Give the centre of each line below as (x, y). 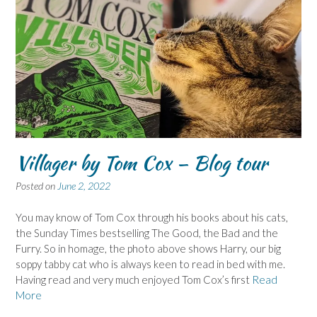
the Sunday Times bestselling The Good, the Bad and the (147, 232)
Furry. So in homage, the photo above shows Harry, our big (148, 248)
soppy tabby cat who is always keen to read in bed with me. (150, 264)
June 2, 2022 (84, 186)
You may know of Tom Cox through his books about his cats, (152, 217)
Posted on (36, 186)
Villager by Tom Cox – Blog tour (142, 163)
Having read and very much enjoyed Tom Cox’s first (134, 279)
